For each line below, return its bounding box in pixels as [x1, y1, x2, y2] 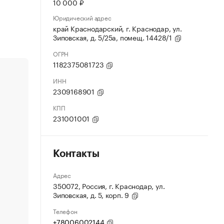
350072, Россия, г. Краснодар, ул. [53, 180, 165, 191]
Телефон [53, 206, 77, 215]
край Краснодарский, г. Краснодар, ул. [53, 22, 182, 33]
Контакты [53, 149, 99, 159]
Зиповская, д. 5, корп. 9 [53, 189, 131, 200]
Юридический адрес [53, 12, 111, 22]
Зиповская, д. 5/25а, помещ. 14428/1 [53, 31, 174, 42]
